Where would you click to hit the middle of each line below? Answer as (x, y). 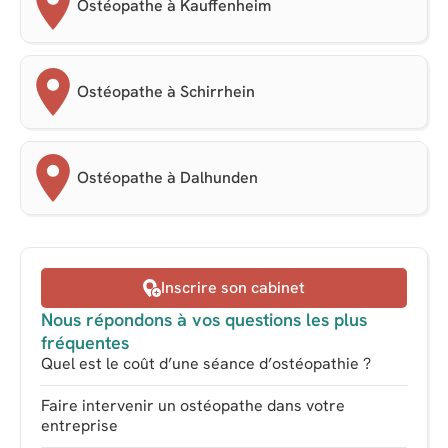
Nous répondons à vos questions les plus (204, 320)
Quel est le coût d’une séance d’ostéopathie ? (206, 364)
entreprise (79, 426)
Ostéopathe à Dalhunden (167, 178)
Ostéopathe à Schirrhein (166, 92)
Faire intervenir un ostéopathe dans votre (193, 406)
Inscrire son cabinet (233, 288)
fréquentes (85, 343)
